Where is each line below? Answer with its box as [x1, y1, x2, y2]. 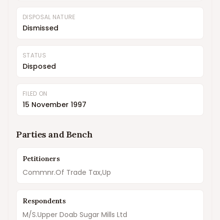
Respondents [23, 196, 66, 205]
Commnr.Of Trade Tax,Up [23, 167, 111, 177]
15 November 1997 [23, 100, 86, 110]
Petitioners [23, 154, 60, 163]
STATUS [23, 51, 46, 59]
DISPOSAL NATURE [23, 13, 76, 21]
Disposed [23, 61, 56, 71]
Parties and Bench [16, 129, 93, 140]
